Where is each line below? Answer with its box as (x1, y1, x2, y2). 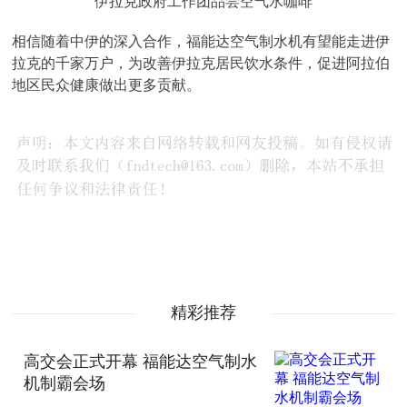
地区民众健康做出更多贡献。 (12, 77, 202, 93)
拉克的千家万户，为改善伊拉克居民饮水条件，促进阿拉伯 (12, 55, 391, 71)
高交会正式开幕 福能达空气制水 (24, 352, 258, 371)
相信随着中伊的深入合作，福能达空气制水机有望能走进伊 (12, 34, 391, 49)
